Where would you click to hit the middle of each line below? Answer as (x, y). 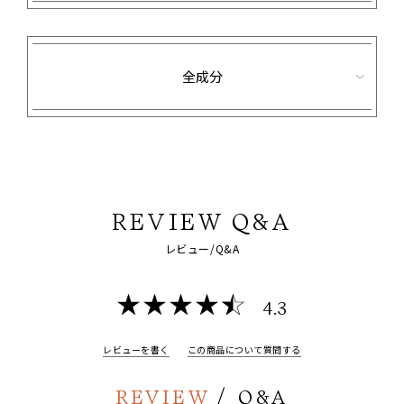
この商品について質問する (244, 349)
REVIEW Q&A (202, 221)
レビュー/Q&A (202, 248)
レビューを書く (136, 349)
